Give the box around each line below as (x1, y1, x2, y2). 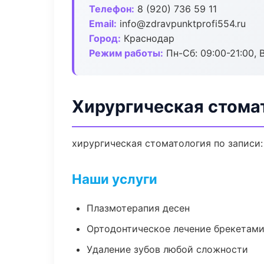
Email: (89, 18, 117, 29)
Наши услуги (72, 171, 157, 187)
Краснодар (121, 32, 174, 44)
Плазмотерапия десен (87, 202, 190, 214)
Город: (89, 32, 121, 44)
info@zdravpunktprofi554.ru (117, 18, 246, 29)
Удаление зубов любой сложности (87, 243, 248, 255)
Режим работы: (89, 47, 163, 59)
